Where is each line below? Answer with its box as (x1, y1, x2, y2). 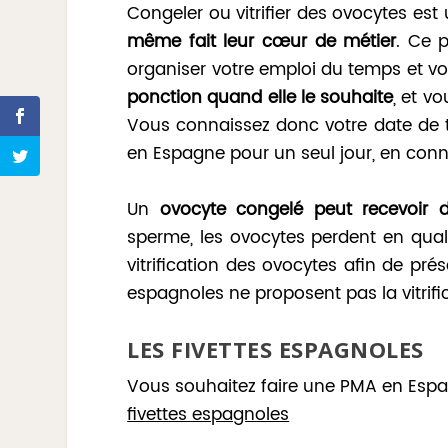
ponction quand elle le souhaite (127, 84, 394, 113)
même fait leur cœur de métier (127, 28, 397, 57)
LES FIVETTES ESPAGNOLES (127, 333, 424, 364)
